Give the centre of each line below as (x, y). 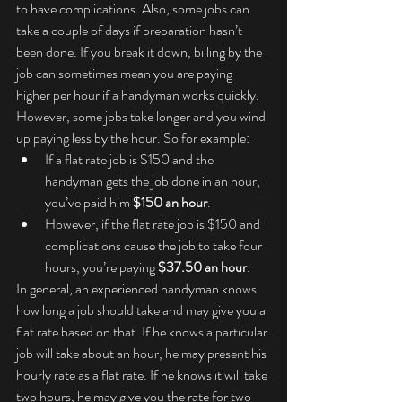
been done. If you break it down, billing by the (140, 52)
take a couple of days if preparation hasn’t (131, 31)
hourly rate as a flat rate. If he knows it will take (143, 375)
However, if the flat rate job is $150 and (154, 224)
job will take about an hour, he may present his (143, 354)
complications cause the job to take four (155, 246)
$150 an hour (170, 203)
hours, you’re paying (101, 267)
